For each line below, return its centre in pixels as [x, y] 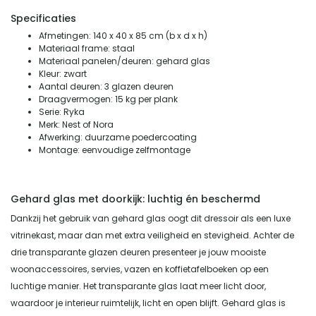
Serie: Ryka [62, 111]
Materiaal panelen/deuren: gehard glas [124, 61]
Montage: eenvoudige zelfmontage [115, 150]
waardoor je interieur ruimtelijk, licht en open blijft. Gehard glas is [148, 303]
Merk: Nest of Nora [76, 124]
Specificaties [43, 18]
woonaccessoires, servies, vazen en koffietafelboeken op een [140, 269]
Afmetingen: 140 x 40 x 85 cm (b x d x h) [123, 35]
